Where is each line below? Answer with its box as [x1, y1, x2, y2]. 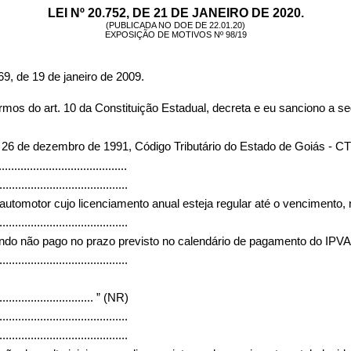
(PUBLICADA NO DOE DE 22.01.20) [106, 20, 245, 30]
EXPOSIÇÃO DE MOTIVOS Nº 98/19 [104, 30, 247, 39]
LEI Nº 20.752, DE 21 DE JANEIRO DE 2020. [47, 6, 304, 20]
